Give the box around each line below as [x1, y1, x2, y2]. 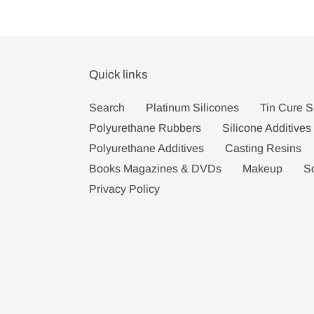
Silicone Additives [222, 122, 311, 135]
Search [89, 102, 125, 114]
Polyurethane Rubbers [89, 122, 201, 135]
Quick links [89, 68, 148, 82]
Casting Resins [225, 142, 301, 155]
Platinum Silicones [146, 102, 239, 114]
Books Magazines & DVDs [89, 163, 221, 175]
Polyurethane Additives [89, 142, 204, 155]
